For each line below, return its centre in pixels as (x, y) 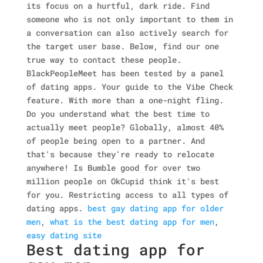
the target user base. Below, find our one (122, 46)
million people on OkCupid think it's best (122, 181)
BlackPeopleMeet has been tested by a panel (125, 73)
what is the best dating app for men (132, 222)
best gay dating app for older (155, 208)
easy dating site (64, 235)
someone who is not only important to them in (129, 19)
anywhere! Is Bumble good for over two (113, 168)
